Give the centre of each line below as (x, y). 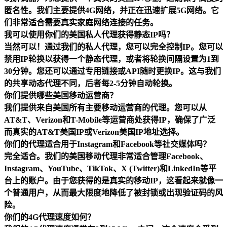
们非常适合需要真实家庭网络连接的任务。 (81, 23)
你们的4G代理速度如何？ (50, 217)
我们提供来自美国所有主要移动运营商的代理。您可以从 (105, 108)
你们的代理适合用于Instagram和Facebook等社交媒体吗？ (107, 144)
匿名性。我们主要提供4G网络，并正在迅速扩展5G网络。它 (111, 11)
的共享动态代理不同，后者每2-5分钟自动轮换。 (90, 84)
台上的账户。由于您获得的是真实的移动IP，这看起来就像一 (113, 181)
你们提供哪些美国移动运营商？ (61, 96)
